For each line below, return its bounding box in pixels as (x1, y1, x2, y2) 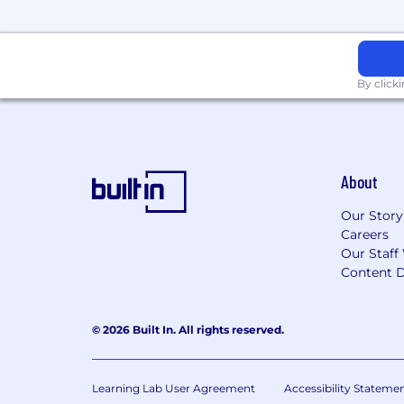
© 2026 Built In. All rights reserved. (92, 323, 284, 336)
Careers (341, 226, 390, 243)
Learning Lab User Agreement (92, 381, 255, 395)
